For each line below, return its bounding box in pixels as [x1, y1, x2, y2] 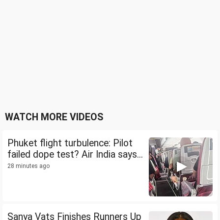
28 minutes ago [7, 163, 50, 170]
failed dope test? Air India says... [7, 149, 143, 161]
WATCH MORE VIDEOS [5, 111, 103, 123]
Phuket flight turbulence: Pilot [7, 137, 133, 149]
